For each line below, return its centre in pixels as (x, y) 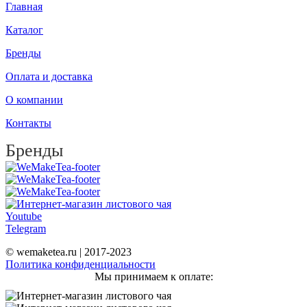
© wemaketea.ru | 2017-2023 (69, 252)
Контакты (28, 123)
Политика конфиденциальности (81, 265)
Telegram (26, 229)
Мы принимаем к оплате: (153, 277)
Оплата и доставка (49, 77)
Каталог (24, 30)
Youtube (24, 217)
